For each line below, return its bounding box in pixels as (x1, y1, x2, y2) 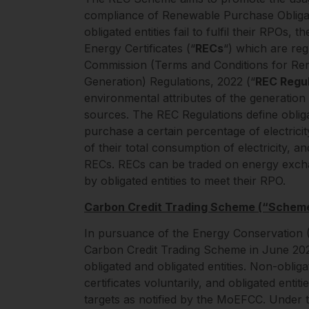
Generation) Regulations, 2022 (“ (84, 74, 255, 89)
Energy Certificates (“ (84, 41, 195, 56)
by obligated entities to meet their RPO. (84, 174, 286, 188)
